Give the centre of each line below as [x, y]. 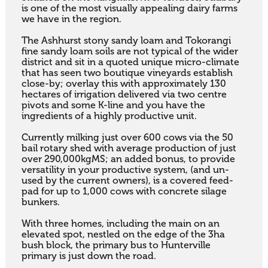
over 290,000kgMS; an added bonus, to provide [128, 159]
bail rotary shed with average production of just [129, 149]
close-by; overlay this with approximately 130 [124, 84]
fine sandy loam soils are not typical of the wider [130, 52]
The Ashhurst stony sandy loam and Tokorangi [126, 41]
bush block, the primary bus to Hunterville [116, 246]
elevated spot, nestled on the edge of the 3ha [123, 235]
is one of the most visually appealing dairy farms [129, 9]
